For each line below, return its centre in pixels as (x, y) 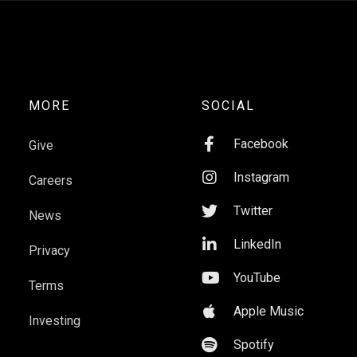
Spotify (253, 345)
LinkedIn (257, 245)
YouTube (257, 278)
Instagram (261, 178)
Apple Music (268, 312)
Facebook (261, 144)
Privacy (50, 251)
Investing (55, 321)
